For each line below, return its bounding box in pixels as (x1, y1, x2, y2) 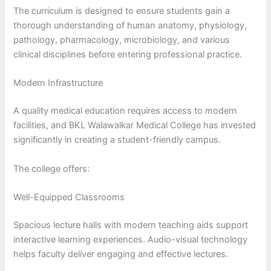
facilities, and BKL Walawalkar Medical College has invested (13, 120, 256, 131)
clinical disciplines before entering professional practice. (13, 49, 243, 60)
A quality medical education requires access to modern (13, 105, 238, 117)
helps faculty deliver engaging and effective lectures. (13, 248, 229, 260)
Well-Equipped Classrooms (13, 191, 125, 203)
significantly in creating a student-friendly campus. (13, 134, 221, 146)
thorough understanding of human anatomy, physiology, (13, 20, 247, 31)
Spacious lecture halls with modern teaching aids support (13, 219, 249, 230)
